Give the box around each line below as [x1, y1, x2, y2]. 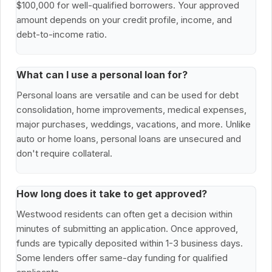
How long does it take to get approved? [16, 188, 207, 200]
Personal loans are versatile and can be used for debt [16, 89, 239, 101]
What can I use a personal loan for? [16, 69, 188, 81]
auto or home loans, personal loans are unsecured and [16, 133, 241, 145]
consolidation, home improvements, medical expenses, [16, 104, 246, 116]
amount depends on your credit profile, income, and [16, 14, 232, 26]
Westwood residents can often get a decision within [16, 208, 233, 220]
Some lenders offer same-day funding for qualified [16, 252, 228, 264]
